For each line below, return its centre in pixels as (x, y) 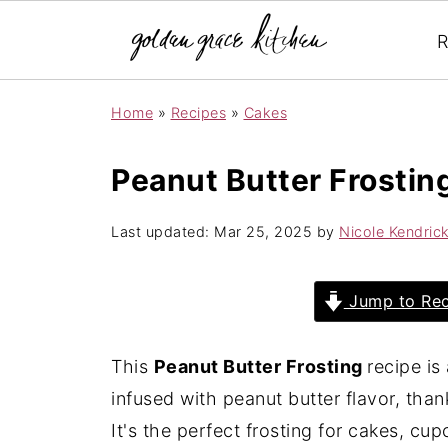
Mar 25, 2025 (263, 231)
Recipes (198, 112)
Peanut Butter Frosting (260, 366)
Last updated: (162, 231)
